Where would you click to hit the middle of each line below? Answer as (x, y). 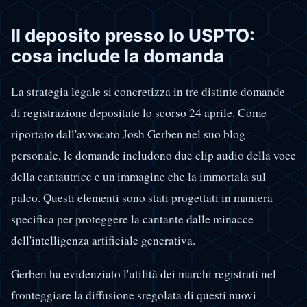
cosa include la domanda (118, 56)
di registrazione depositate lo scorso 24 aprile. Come (139, 113)
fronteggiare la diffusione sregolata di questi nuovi (134, 295)
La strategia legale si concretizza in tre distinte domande (148, 92)
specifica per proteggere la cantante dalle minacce (132, 219)
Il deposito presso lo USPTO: (133, 35)
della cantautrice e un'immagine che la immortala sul (138, 177)
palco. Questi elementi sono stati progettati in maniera (142, 198)
